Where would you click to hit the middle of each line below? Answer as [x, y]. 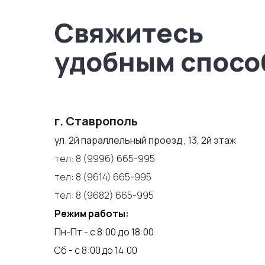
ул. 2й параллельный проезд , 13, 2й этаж [145, 140]
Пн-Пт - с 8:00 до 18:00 [104, 232]
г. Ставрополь [96, 121]
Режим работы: [92, 213]
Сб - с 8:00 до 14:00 [96, 250]
